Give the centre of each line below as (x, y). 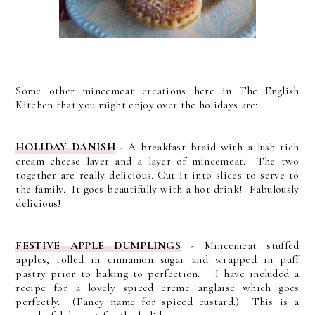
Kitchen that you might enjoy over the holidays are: (137, 105)
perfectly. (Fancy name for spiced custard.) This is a (157, 302)
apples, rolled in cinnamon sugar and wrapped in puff (157, 260)
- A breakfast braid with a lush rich (207, 147)
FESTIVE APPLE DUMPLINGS (98, 246)
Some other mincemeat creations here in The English (157, 91)
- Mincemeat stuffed (240, 246)
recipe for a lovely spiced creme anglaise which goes (157, 288)
